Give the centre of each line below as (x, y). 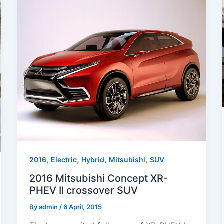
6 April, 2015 (82, 207)
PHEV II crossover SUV (83, 190)
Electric (64, 159)
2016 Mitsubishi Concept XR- (98, 178)
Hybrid (93, 159)
